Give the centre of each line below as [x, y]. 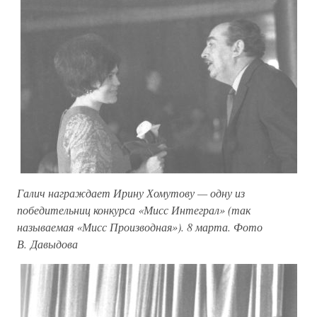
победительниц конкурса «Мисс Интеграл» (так [134, 209]
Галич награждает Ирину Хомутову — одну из [131, 192]
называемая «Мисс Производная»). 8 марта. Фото [140, 226]
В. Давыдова [47, 243]
